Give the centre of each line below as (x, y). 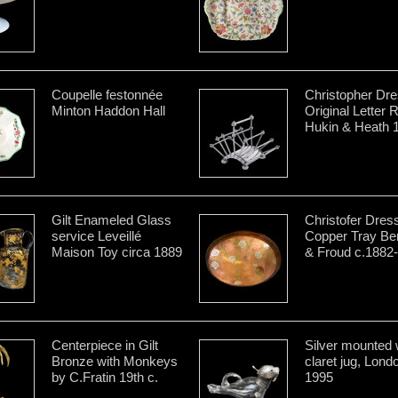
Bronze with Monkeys (115, 361)
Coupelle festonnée (107, 94)
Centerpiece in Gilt (105, 345)
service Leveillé (96, 235)
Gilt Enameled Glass (111, 219)
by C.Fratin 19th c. (105, 377)
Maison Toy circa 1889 (117, 251)
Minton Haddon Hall (108, 110)
